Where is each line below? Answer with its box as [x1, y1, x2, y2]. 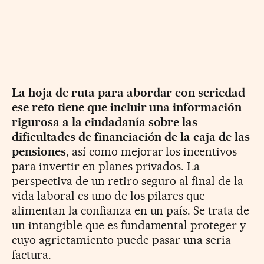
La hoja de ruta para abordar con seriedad [12, 85, 246, 100]
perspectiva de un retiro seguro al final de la [12, 174, 244, 189]
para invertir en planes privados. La [12, 159, 200, 174]
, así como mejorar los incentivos [65, 144, 237, 159]
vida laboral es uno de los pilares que [12, 189, 206, 203]
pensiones [12, 144, 66, 159]
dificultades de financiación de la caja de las [12, 130, 250, 144]
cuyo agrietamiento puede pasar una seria [12, 233, 232, 247]
